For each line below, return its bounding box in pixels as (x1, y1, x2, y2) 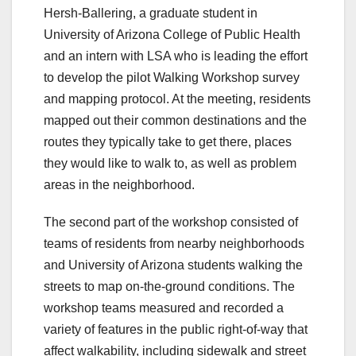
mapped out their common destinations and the (44, 113, 307, 127)
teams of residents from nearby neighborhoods (44, 236, 304, 250)
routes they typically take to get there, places (44, 134, 292, 149)
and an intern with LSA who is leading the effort (44, 48, 308, 63)
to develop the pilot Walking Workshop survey (44, 70, 300, 84)
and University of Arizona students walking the (44, 257, 303, 272)
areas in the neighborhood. (44, 177, 195, 192)
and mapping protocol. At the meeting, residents (44, 91, 311, 106)
